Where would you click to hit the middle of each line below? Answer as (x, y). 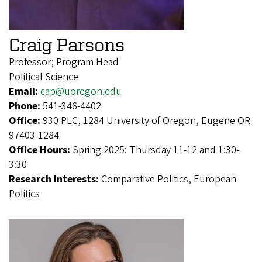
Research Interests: (55, 179)
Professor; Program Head (64, 62)
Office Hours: (41, 150)
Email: (25, 91)
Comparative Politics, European (169, 179)
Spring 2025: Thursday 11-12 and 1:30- (156, 150)
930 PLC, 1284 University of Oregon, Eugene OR (146, 120)
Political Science (44, 77)
